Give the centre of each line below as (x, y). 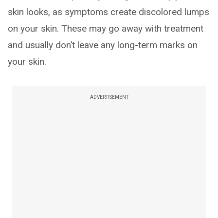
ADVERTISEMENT (109, 97)
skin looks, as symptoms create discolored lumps (109, 12)
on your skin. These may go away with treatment (106, 28)
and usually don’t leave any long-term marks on (103, 45)
